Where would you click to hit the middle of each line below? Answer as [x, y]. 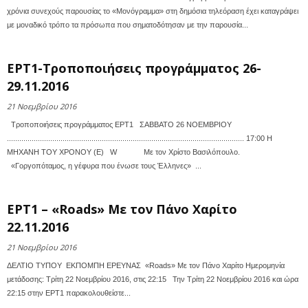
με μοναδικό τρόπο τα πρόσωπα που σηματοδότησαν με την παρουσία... [128, 25]
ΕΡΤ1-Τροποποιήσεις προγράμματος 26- [134, 68]
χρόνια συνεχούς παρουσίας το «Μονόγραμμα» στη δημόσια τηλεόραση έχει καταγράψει [153, 11]
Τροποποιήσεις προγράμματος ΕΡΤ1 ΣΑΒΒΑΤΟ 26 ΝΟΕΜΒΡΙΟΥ [119, 124]
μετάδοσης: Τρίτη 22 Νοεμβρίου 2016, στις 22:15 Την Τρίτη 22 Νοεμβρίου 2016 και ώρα [153, 279]
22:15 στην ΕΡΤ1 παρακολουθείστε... [69, 293]
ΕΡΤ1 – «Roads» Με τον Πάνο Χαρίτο [122, 209]
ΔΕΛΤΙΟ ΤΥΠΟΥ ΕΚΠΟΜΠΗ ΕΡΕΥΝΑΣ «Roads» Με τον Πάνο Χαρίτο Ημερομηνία [146, 265]
